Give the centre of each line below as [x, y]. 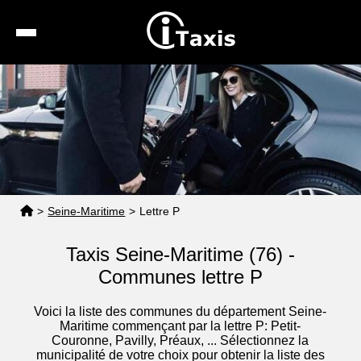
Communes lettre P [180, 277]
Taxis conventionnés [198, 137]
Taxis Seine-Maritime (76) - [180, 255]
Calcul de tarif [196, 108]
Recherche [196, 78]
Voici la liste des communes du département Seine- [180, 312]
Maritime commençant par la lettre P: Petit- [180, 326]
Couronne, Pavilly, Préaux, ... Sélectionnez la [180, 341]
